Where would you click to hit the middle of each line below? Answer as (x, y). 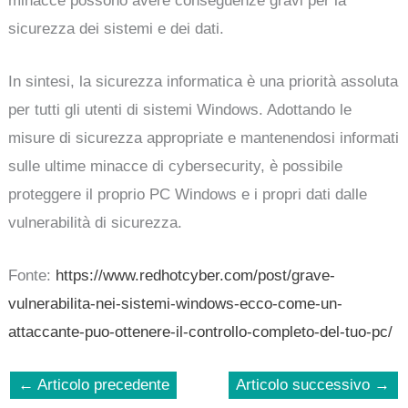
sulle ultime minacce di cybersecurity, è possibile (176, 166)
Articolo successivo (306, 385)
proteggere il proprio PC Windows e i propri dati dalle (188, 194)
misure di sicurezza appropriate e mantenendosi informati (204, 138)
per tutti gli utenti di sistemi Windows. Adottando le (180, 109)
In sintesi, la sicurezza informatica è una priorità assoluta (204, 81)
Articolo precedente (101, 385)
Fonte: (32, 276)
